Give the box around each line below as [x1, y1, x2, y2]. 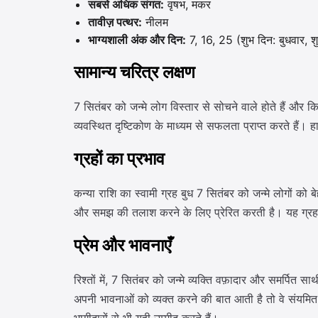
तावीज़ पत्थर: [88, 15, 142, 29]
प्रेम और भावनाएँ [74, 234, 171, 258]
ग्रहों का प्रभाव [74, 148, 165, 171]
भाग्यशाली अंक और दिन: [88, 33, 186, 47]
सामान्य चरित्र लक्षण [74, 61, 195, 84]
